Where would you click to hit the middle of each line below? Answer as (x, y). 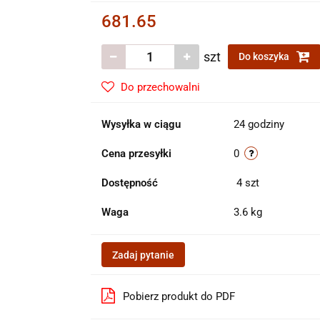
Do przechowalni (160, 87)
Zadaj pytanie (143, 255)
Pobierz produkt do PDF (179, 296)
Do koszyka (265, 56)
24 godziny (259, 124)
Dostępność (129, 183)
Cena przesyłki (136, 154)
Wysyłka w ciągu (141, 124)
